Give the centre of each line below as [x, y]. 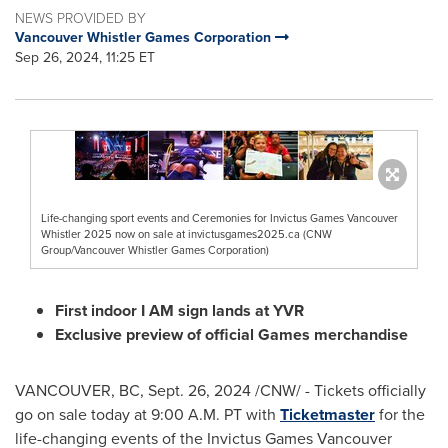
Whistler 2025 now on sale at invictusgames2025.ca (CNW [186, 234]
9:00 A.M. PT [196, 414]
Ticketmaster [327, 414]
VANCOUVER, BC [77, 390]
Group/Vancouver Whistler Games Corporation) [155, 250]
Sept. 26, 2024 [199, 390]
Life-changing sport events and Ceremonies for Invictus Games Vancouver [219, 218]
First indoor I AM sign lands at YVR [179, 310]
